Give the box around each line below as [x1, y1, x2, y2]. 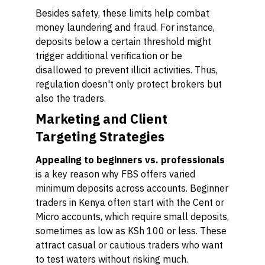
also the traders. [35, 92, 106, 104]
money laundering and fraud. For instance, [35, 21, 215, 33]
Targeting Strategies [35, 128, 164, 145]
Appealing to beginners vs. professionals [35, 154, 225, 166]
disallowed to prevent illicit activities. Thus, [35, 64, 218, 76]
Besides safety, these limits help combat [35, 7, 209, 19]
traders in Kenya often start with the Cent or [35, 196, 224, 208]
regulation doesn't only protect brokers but [35, 78, 222, 90]
